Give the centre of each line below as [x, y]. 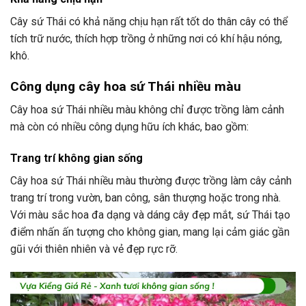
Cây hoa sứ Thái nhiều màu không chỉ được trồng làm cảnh [147, 110]
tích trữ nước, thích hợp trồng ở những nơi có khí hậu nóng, [146, 38]
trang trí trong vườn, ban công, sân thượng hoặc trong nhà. [145, 198]
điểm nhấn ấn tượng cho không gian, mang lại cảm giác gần [150, 232]
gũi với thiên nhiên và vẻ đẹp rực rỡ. [94, 249]
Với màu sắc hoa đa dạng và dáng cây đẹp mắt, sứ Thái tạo [150, 215]
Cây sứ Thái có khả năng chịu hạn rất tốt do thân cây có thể [149, 21]
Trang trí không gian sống [76, 158]
